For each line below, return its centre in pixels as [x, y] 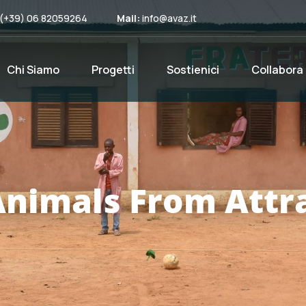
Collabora [277, 69]
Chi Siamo [33, 69]
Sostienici [193, 69]
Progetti [113, 69]
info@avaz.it [169, 18]
